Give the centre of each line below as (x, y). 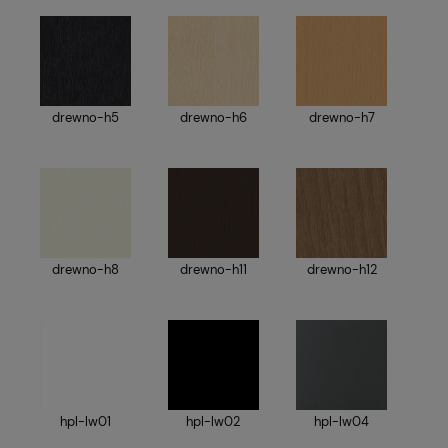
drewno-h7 (341, 118)
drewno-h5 (85, 118)
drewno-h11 (213, 270)
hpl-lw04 (342, 422)
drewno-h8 (85, 270)
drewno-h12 (341, 270)
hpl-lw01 (85, 422)
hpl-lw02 (213, 422)
